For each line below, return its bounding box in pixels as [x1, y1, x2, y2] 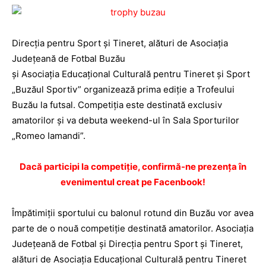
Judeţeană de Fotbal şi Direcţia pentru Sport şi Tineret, [12, 238, 243, 249]
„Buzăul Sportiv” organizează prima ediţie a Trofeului [12, 84, 235, 95]
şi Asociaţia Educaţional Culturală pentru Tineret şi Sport [12, 68, 250, 80]
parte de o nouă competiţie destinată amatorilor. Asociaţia [12, 223, 254, 234]
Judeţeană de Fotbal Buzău [12, 53, 125, 64]
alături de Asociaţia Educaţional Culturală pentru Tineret [12, 254, 246, 265]
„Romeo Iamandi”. [12, 130, 85, 141]
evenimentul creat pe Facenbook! [61, 176, 205, 188]
